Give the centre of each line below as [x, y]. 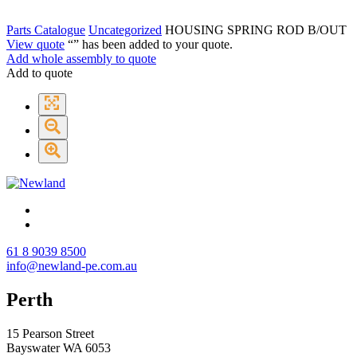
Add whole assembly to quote [81, 58]
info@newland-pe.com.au [72, 265]
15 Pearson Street [50, 333]
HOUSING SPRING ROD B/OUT [254, 29]
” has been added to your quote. [153, 44]
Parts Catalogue [46, 29]
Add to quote [39, 73]
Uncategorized [125, 29]
